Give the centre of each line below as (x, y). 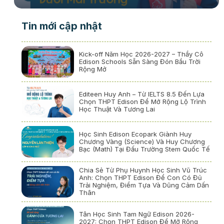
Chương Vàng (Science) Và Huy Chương (142, 141)
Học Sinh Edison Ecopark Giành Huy (135, 134)
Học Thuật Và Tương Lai (117, 109)
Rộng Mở (92, 69)
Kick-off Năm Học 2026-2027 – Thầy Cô (141, 54)
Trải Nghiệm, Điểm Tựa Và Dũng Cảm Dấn (144, 185)
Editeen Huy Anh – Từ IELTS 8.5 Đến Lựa (141, 94)
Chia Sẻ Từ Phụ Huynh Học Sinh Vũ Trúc (143, 170)
